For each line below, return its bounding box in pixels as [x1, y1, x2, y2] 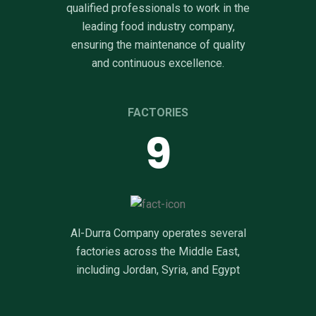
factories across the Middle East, [76, 244, 240, 258]
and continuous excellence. [92, 56, 224, 70]
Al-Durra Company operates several [70, 226, 246, 240]
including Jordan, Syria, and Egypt [76, 262, 240, 276]
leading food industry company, [81, 19, 235, 33]
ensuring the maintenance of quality [71, 37, 245, 51]
